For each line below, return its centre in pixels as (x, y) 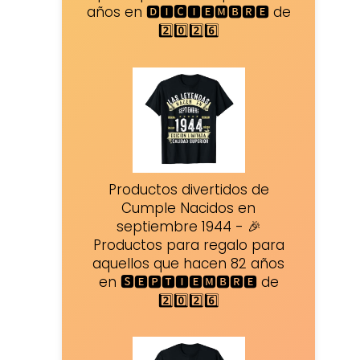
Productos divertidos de (188, 189)
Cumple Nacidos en (189, 208)
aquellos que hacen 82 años (189, 263)
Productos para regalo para (188, 245)
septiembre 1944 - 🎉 (188, 226)
